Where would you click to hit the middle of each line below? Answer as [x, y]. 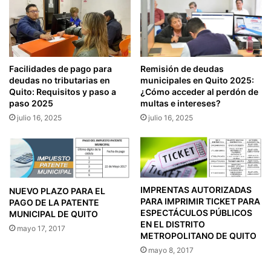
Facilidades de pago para [60, 69]
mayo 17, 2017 [41, 229]
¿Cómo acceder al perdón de [199, 92]
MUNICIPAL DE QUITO [54, 214]
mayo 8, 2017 [171, 250]
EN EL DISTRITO [173, 224]
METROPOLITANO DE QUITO [198, 236]
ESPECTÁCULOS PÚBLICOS [196, 213]
